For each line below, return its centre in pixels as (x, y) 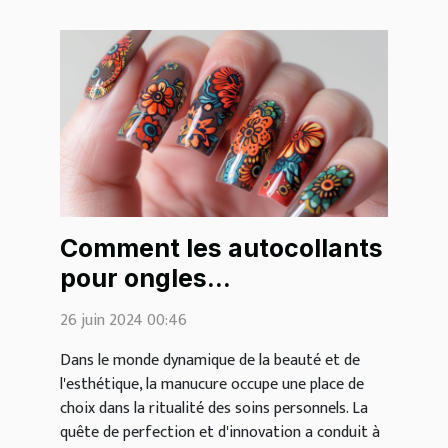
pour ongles (133, 277)
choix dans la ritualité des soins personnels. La (214, 408)
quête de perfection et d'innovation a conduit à (220, 432)
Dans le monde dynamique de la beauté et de (210, 360)
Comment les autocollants (221, 247)
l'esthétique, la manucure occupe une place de (212, 384)
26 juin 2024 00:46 (123, 320)
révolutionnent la (165, 307)
